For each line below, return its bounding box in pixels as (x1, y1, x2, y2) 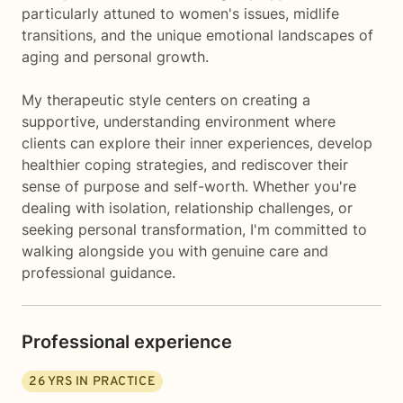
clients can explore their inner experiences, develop (22, 134, 372, 152)
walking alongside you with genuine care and (22, 242, 328, 260)
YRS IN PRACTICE (45, 374, 157, 390)
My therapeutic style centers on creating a (22, 91, 310, 109)
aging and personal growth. (22, 48, 209, 66)
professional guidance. (22, 264, 175, 282)
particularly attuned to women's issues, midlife (22, 4, 339, 22)
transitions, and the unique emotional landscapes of (22, 26, 373, 44)
